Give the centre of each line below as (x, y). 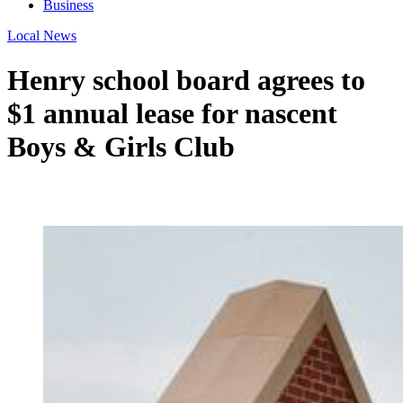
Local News (42, 36)
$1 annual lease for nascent (172, 113)
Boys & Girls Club (121, 146)
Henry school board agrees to (186, 80)
